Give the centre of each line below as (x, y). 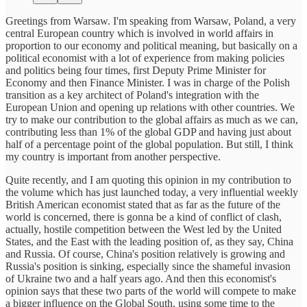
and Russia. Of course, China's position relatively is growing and (145, 254)
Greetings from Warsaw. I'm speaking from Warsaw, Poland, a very (151, 21)
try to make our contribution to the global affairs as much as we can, (152, 119)
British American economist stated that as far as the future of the (143, 204)
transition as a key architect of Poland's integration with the (132, 95)
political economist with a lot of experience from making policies (145, 58)
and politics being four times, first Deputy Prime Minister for (136, 70)
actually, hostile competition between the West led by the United (144, 229)
